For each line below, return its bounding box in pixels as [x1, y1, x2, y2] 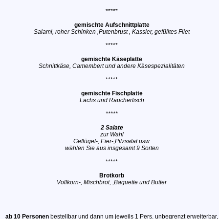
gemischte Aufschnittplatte [74, 22, 150, 28]
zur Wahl [100, 131, 124, 138]
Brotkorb [99, 172, 125, 179]
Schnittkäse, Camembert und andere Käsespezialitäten [39, 63, 185, 69]
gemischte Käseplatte [81, 56, 143, 63]
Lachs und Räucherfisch [79, 97, 144, 104]
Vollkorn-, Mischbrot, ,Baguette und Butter [57, 179, 167, 186]
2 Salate [100, 124, 123, 131]
